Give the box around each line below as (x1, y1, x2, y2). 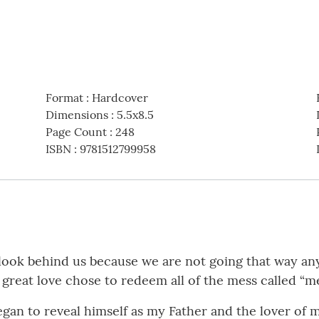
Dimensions (45, 108, 108, 122)
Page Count (45, 125, 107, 140)
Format (45, 90, 83, 105)
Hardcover (91, 90, 148, 105)
